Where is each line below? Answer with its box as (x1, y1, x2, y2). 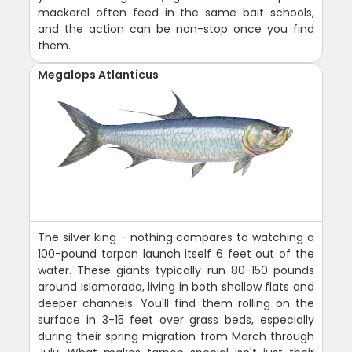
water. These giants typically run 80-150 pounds (38, 262, 314, 278)
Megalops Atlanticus (38, 66, 159, 82)
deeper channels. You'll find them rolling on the (38, 295, 314, 311)
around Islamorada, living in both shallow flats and (38, 278, 314, 295)
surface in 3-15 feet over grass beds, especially (38, 311, 314, 328)
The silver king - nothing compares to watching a (38, 229, 314, 245)
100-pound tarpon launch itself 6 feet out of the (38, 245, 314, 262)
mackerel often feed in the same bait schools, (38, 4, 314, 20)
